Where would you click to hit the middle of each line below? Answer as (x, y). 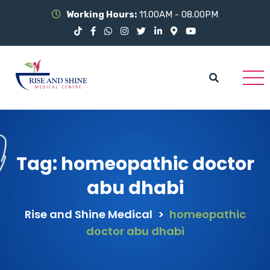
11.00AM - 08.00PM (177, 14)
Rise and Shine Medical (88, 214)
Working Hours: (102, 14)
